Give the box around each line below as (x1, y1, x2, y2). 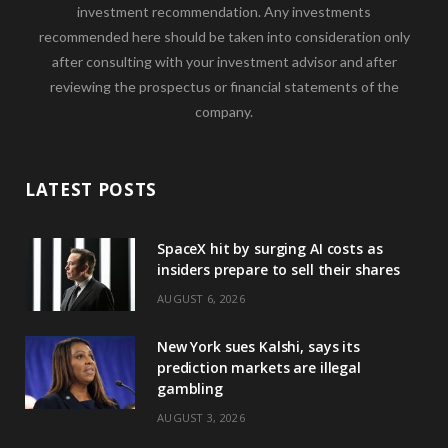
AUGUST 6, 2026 (157, 291, 245, 307)
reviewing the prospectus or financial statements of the (49, 78, 399, 96)
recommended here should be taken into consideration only (38, 28, 410, 46)
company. (195, 103, 253, 121)
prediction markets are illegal (157, 358, 361, 378)
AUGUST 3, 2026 (157, 410, 245, 426)
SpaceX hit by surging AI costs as (157, 239, 383, 259)
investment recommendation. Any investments (77, 3, 371, 21)
